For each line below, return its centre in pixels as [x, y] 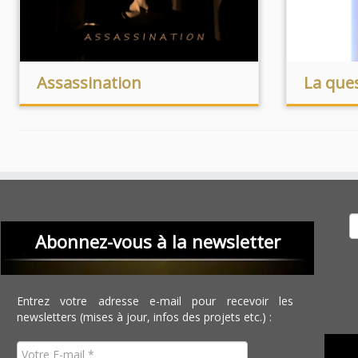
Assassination [89, 83]
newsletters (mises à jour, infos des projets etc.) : [145, 317]
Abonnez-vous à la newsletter [157, 241]
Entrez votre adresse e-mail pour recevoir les [155, 301]
